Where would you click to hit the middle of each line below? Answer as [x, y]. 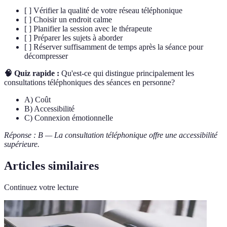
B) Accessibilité [49, 109]
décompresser [46, 56]
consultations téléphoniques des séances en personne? [89, 83]
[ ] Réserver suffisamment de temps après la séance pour [114, 47]
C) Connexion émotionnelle [69, 118]
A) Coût [37, 100]
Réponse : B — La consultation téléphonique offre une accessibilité [111, 135]
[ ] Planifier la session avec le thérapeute [88, 29]
